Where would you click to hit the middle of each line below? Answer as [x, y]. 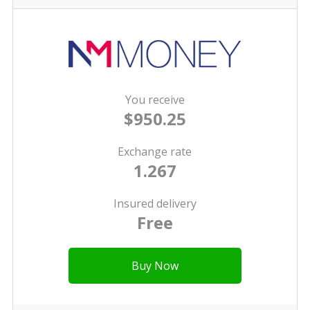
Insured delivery [155, 203]
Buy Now [155, 266]
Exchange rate [155, 152]
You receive [155, 100]
